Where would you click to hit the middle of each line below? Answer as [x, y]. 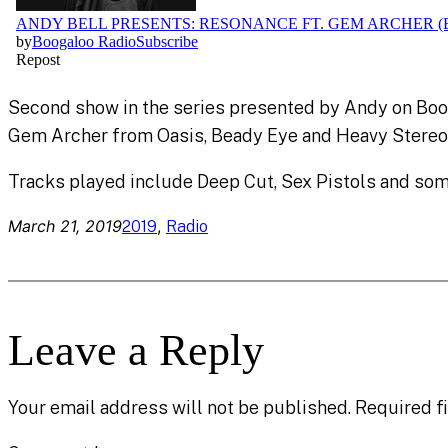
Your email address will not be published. [179, 408]
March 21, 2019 [65, 226]
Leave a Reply [136, 351]
